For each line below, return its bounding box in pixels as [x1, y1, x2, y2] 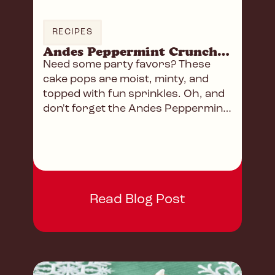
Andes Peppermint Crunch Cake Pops [217, 44, 230, 60]
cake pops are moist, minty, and [43, 74, 209, 86]
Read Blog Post [90, 193, 185, 207]
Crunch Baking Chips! [43, 118, 158, 130]
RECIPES [52, 28, 93, 37]
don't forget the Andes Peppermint [43, 103, 227, 115]
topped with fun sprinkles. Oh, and [43, 88, 225, 101]
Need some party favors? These [43, 59, 211, 71]
